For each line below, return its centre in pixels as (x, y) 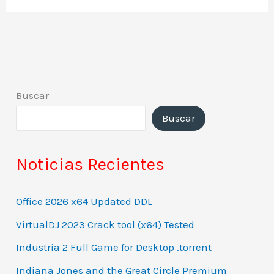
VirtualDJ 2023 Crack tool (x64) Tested (106, 224)
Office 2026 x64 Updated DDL (84, 201)
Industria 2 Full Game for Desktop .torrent (114, 247)
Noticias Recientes (91, 164)
